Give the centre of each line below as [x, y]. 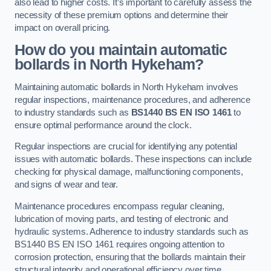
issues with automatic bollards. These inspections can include [133, 159]
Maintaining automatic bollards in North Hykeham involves [126, 87]
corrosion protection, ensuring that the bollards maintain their [130, 257]
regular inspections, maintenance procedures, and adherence [132, 100]
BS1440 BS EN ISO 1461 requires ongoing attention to [119, 244]
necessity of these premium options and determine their [122, 15]
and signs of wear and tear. [67, 185]
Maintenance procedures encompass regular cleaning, [119, 206]
